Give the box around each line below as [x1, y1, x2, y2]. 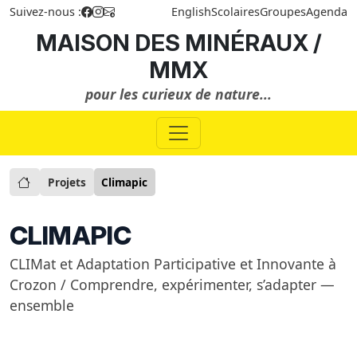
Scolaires [211, 4, 260, 19]
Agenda [306, 4, 347, 19]
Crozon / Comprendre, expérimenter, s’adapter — [10, 274, 335, 294]
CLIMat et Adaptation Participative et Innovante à [10, 253, 336, 273]
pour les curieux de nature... [85, 84, 272, 104]
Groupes [260, 4, 306, 19]
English [171, 4, 211, 19]
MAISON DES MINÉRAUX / [35, 29, 322, 57]
